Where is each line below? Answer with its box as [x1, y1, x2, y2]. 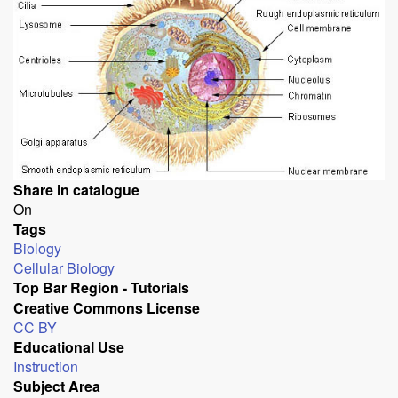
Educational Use [13, 336, 124, 357]
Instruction [13, 355, 78, 377]
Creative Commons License [13, 297, 200, 318]
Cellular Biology [13, 257, 115, 278]
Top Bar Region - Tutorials [13, 276, 189, 298]
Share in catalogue [13, 179, 139, 200]
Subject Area [13, 375, 100, 396]
